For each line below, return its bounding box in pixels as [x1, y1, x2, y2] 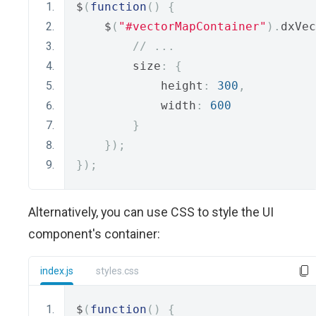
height [76, 79, 203, 92]
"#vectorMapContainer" [119, 20, 267, 33]
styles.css [96, 265, 139, 276]
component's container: [28, 226, 160, 241]
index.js [40, 265, 73, 276]
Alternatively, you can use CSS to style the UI [28, 205, 274, 219]
